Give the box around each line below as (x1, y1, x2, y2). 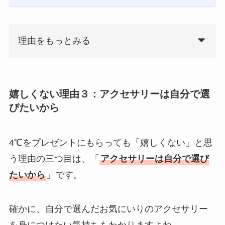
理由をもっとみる (18, 36, 90, 46)
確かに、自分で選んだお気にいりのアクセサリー (9, 203, 208, 214)
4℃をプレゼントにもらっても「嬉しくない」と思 (9, 137, 212, 148)
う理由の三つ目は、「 (9, 153, 99, 164)
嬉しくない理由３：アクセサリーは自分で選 (9, 88, 210, 100)
